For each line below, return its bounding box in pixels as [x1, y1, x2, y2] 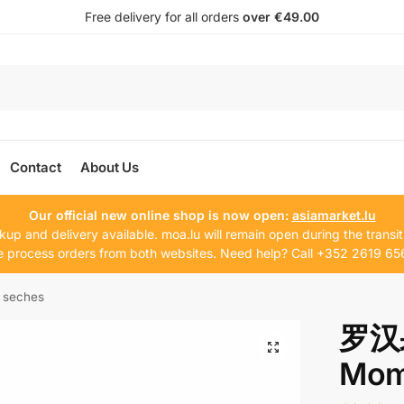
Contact [10, 159, 61, 176]
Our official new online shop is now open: [28, 207, 292, 223]
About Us [80, 159, 140, 176]
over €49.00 [243, 9, 319, 24]
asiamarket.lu [291, 207, 376, 223]
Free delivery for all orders [85, 9, 243, 24]
